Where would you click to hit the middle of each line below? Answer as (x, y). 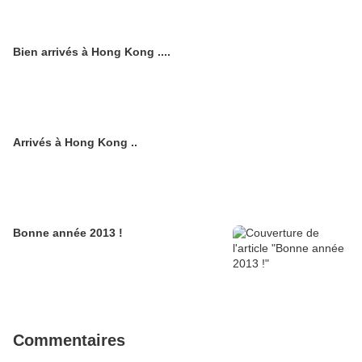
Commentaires (69, 341)
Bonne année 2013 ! (68, 233)
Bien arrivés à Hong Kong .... (92, 52)
